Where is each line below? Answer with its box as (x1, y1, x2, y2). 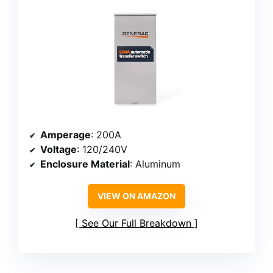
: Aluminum (130, 157, 180, 170)
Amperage (40, 128, 91, 141)
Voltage (40, 143, 77, 155)
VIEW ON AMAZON (97, 190, 175, 201)
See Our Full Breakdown (82, 216, 191, 229)
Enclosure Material (40, 157, 130, 170)
